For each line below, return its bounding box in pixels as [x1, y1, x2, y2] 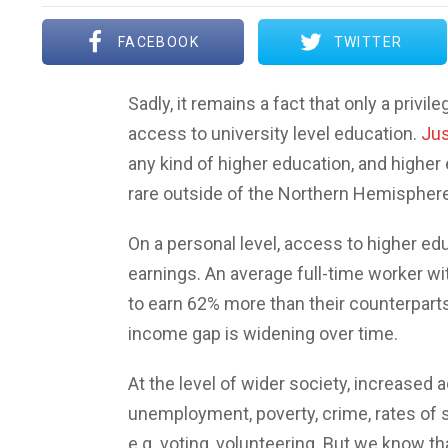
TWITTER [333, 34, 403, 51]
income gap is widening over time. [127, 323, 398, 345]
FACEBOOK [117, 34, 200, 51]
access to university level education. [127, 123, 421, 145]
